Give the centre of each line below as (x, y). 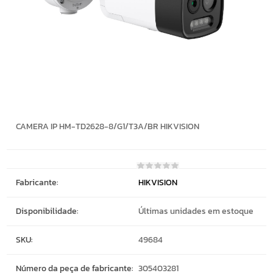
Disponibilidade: (50, 211)
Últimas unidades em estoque (196, 211)
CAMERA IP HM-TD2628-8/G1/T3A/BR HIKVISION (108, 127)
